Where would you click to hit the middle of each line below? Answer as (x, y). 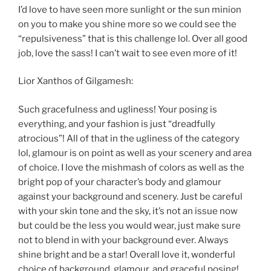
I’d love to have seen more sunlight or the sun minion (130, 9)
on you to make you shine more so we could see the (127, 24)
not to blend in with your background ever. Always (123, 240)
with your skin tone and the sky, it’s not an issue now (128, 211)
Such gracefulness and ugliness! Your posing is (118, 109)
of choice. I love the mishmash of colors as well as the (131, 167)
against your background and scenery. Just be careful (130, 196)
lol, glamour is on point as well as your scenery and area (135, 153)
